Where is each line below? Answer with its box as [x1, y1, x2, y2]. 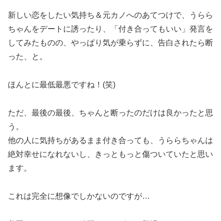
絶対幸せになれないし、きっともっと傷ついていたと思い [8, 150, 213, 159]
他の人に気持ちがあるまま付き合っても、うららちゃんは [8, 136, 213, 145]
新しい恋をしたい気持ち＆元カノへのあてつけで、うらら [8, 11, 213, 20]
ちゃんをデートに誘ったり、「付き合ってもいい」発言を [8, 25, 213, 34]
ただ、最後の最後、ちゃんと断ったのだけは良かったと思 [8, 109, 213, 117]
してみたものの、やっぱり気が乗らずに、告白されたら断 [8, 38, 213, 47]
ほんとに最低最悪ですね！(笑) [8, 80, 115, 89]
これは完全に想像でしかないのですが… [8, 191, 150, 200]
